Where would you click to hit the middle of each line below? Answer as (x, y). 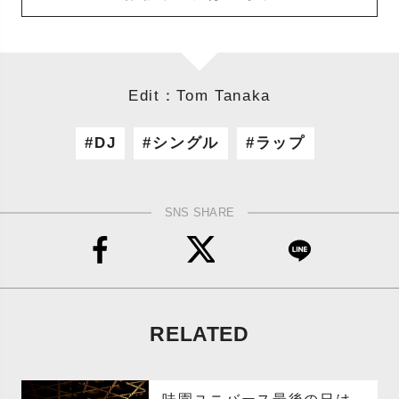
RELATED (199, 334)
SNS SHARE (199, 212)
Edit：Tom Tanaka (199, 95)
